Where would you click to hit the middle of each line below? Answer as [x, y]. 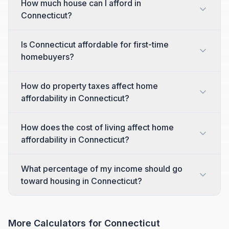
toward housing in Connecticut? [82, 181]
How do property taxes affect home [89, 86]
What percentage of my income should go [102, 169]
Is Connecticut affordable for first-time [95, 44]
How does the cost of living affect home [97, 127]
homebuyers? [48, 57]
